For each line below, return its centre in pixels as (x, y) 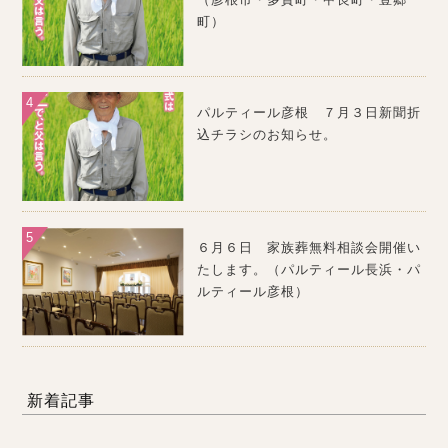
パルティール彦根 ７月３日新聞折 (308, 113)
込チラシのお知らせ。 (266, 135)
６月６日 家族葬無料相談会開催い (308, 248)
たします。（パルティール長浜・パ (308, 270)
